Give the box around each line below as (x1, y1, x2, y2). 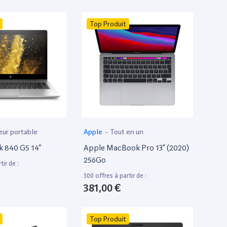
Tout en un (110, 127, 144, 136)
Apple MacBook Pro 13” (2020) (84, 142, 189, 153)
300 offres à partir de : (84, 171, 146, 179)
